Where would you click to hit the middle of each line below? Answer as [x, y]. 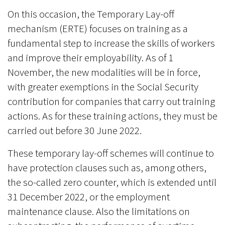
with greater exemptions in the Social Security [103, 87]
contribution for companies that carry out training [111, 101]
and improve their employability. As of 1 [90, 58]
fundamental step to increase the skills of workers [111, 43]
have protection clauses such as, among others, [107, 168]
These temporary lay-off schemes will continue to [111, 153]
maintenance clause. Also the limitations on [99, 211]
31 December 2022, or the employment [89, 197]
